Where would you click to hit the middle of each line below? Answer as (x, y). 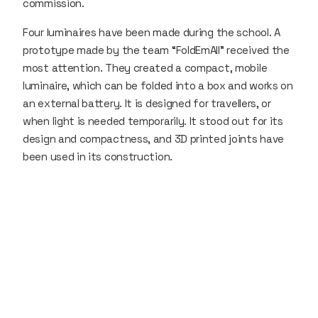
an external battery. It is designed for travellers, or (147, 103)
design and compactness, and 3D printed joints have (154, 138)
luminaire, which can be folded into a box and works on (158, 85)
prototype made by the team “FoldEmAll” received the (156, 50)
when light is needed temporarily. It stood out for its (153, 121)
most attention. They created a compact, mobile (145, 67)
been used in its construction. (107, 156)
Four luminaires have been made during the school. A (152, 32)
